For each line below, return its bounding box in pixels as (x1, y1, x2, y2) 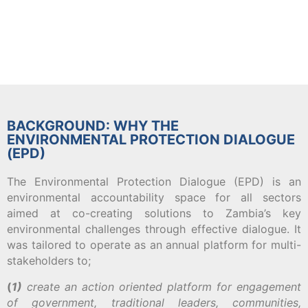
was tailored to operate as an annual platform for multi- (7, 238, 301, 252)
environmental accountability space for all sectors (7, 190, 301, 205)
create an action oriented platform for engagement (22, 279, 301, 294)
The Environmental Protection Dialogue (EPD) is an (7, 175, 301, 189)
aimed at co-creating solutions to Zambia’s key (7, 206, 301, 221)
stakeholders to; (7, 254, 94, 268)
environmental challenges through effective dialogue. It (7, 222, 301, 236)
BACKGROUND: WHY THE (7, 118, 179, 135)
